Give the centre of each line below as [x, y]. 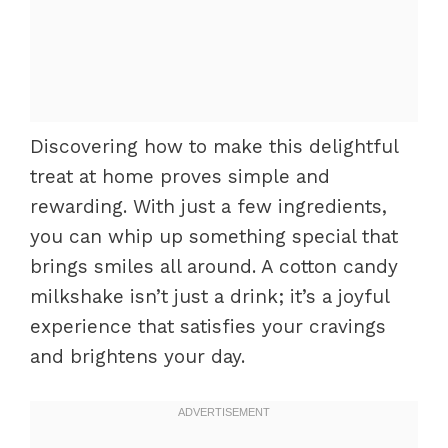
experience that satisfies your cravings [208, 326]
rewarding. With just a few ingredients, [208, 206]
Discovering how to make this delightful [214, 146]
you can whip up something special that [214, 236]
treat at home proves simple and [180, 176]
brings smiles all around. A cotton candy [214, 266]
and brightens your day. [137, 356]
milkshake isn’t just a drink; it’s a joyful [209, 296]
